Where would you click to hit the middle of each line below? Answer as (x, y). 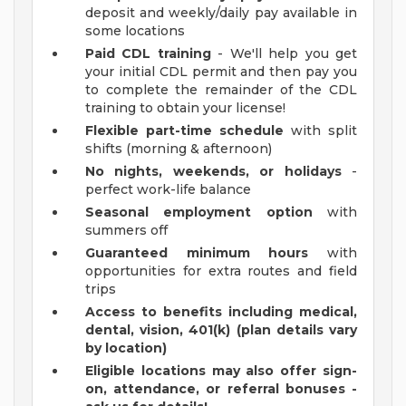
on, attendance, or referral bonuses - (221, 389)
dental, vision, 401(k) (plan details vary (221, 330)
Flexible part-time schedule (184, 131)
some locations (135, 31)
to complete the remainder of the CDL (221, 90)
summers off (126, 231)
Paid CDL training (148, 54)
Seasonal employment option (199, 213)
